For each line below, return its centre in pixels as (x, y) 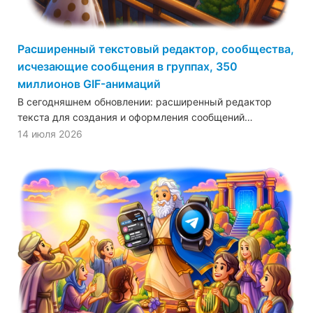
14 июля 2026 (50, 133)
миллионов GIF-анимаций (89, 83)
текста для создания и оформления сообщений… (135, 117)
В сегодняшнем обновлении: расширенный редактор (145, 101)
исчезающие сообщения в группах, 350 (128, 66)
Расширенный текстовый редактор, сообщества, (156, 49)
